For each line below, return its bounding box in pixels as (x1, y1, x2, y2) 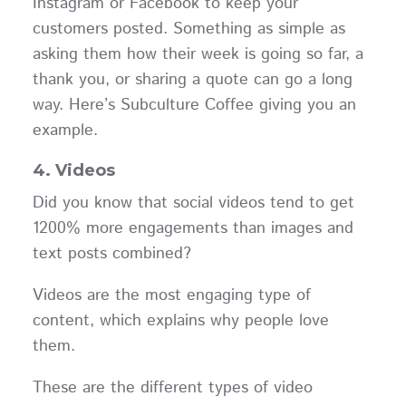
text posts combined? (32, 242, 202, 266)
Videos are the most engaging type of (32, 284, 311, 308)
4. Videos (32, 160, 115, 181)
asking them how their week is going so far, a (32, 43, 363, 67)
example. (32, 119, 109, 143)
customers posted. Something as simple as (32, 17, 345, 42)
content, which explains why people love (32, 309, 329, 333)
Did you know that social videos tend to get (32, 191, 354, 216)
